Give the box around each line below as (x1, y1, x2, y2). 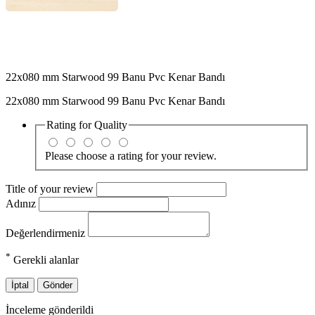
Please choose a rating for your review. (45, 149, 217, 162)
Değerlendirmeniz (6, 226, 88, 239)
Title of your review (6, 182, 96, 195)
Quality (94, 119, 127, 131)
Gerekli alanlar (11, 254, 79, 266)
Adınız (6, 197, 39, 210)
